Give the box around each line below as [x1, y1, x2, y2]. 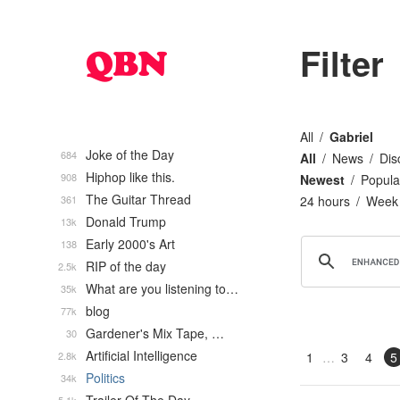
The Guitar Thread [86, 190, 191, 208]
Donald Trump [86, 212, 166, 230]
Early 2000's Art [86, 235, 175, 253]
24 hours [300, 192, 350, 210]
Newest [300, 171, 345, 188]
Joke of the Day [86, 146, 174, 163]
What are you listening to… [86, 279, 238, 297]
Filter [300, 38, 384, 87]
